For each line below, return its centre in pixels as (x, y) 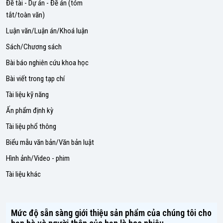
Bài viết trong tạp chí (35, 78)
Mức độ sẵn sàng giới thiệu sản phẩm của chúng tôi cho (111, 213)
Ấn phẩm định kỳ (30, 110)
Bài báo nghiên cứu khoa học (47, 62)
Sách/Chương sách (34, 47)
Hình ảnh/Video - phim (38, 158)
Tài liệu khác (23, 174)
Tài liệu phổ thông (31, 126)
